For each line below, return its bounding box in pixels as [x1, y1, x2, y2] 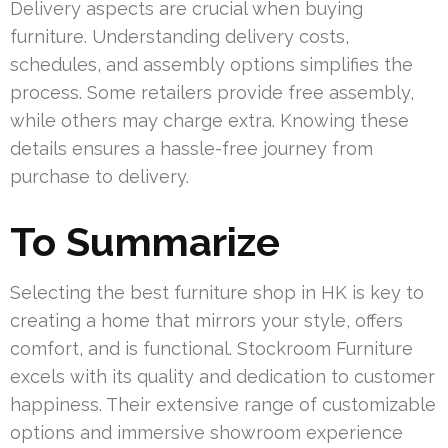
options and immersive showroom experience [10, 422, 403, 444]
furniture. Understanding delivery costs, [10, 26, 349, 48]
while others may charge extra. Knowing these [10, 110, 409, 132]
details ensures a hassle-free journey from [10, 138, 373, 160]
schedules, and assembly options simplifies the [10, 54, 413, 76]
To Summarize [10, 218, 280, 266]
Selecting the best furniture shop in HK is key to [10, 282, 424, 304]
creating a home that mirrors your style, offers [10, 310, 403, 332]
